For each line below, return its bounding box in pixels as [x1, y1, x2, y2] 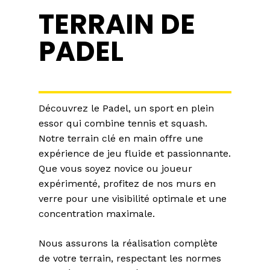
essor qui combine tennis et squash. [39, 118, 207, 130]
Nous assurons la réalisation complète [39, 237, 218, 250]
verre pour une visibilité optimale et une [39, 193, 227, 205]
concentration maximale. [39, 208, 155, 220]
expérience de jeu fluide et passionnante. [39, 148, 231, 160]
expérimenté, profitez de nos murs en [39, 178, 216, 190]
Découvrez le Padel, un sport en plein [39, 102, 214, 115]
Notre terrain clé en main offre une [39, 133, 203, 145]
